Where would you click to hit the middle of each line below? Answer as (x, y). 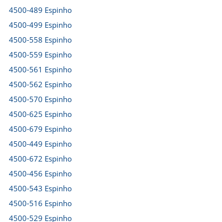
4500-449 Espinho (40, 144)
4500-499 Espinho (40, 25)
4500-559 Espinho (40, 55)
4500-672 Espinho (40, 159)
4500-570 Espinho (40, 99)
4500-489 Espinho (40, 10)
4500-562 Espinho (40, 84)
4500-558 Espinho (40, 40)
